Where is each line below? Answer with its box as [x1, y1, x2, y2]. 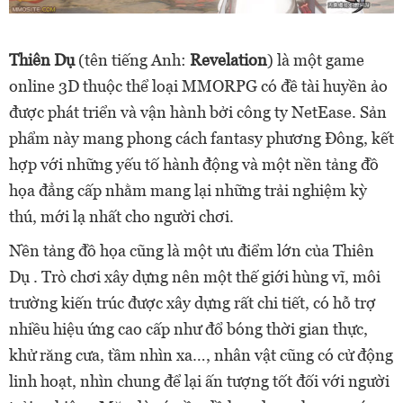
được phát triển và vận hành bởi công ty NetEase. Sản [9, 102, 387, 121]
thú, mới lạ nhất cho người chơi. [9, 206, 234, 226]
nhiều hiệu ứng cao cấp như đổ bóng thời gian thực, [9, 318, 368, 338]
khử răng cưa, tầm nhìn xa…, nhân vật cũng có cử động [9, 345, 393, 364]
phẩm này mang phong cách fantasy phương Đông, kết [9, 128, 394, 148]
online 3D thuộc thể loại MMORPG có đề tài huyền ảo [9, 76, 388, 95]
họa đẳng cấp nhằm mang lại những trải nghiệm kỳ [9, 180, 367, 200]
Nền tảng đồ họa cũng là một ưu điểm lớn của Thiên [9, 240, 374, 260]
